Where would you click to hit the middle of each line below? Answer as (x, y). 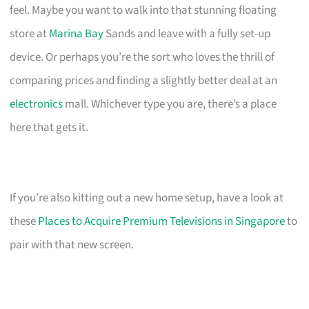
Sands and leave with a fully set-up (187, 33)
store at (30, 33)
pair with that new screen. (72, 245)
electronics (37, 104)
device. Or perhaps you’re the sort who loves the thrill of (142, 57)
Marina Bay (77, 33)
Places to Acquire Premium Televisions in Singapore (162, 221)
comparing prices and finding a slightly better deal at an (144, 80)
